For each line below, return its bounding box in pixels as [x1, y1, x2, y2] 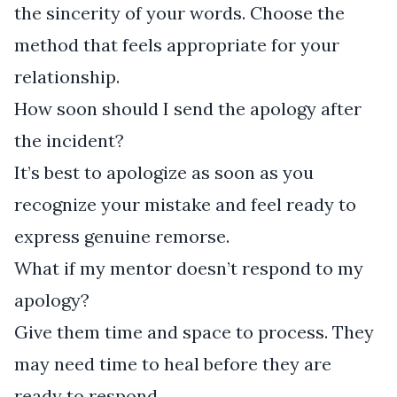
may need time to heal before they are [14, 352, 331, 375]
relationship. [14, 65, 120, 88]
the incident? [14, 128, 124, 152]
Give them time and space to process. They [14, 320, 374, 343]
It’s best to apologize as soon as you [14, 160, 314, 183]
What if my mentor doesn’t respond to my [14, 256, 363, 279]
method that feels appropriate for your [14, 33, 339, 56]
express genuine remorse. [14, 224, 230, 247]
